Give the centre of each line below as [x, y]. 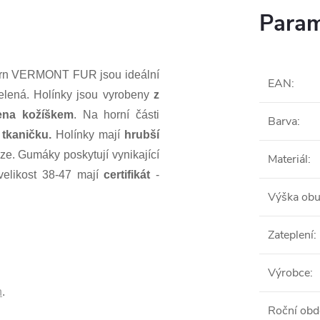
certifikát [127, 175]
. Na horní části [117, 115]
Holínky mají [88, 135]
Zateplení [291, 235]
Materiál [288, 159]
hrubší [142, 135]
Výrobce [289, 273]
